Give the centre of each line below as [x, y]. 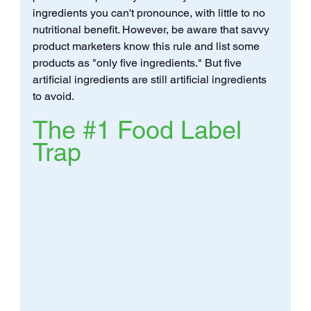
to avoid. [53, 96]
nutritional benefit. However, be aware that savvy [152, 29]
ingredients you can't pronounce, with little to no [150, 12]
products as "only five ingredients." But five [138, 62]
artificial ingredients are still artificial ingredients [151, 79]
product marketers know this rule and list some [147, 46]
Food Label [179, 129]
